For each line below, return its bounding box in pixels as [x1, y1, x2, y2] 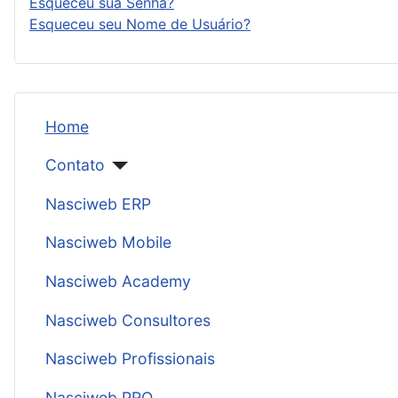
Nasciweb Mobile [44, 233, 171, 252]
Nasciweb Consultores [44, 310, 211, 330]
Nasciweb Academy [44, 272, 191, 291]
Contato [44, 155, 105, 175]
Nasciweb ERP [44, 194, 151, 213]
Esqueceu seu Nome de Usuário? [29, 14, 251, 33]
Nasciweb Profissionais [44, 349, 215, 369]
